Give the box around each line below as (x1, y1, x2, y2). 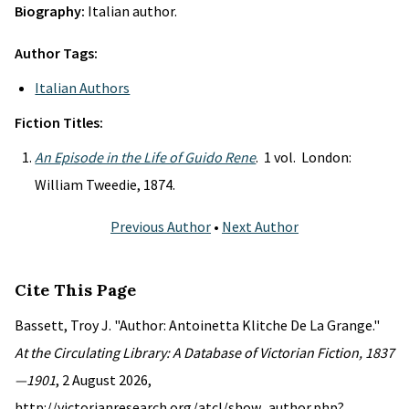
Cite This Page (15, 279, 136, 300)
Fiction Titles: (15, 113, 103, 131)
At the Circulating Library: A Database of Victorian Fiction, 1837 (15, 343, 394, 362)
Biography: (15, 2, 88, 20)
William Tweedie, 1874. (35, 175, 176, 194)
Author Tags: (15, 44, 98, 62)
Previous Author (110, 217, 211, 236)
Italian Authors (35, 79, 131, 97)
